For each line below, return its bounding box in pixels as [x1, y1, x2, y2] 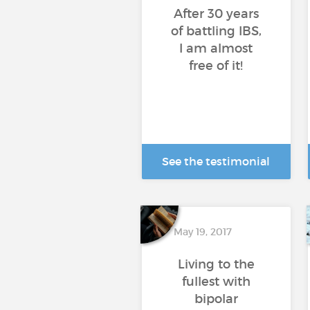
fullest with [181, 274, 250, 289]
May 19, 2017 [173, 226, 232, 238]
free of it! [189, 58, 243, 73]
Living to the [177, 257, 255, 272]
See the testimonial [162, 154, 270, 168]
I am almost [179, 41, 253, 56]
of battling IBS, [170, 24, 262, 39]
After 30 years [173, 6, 259, 21]
